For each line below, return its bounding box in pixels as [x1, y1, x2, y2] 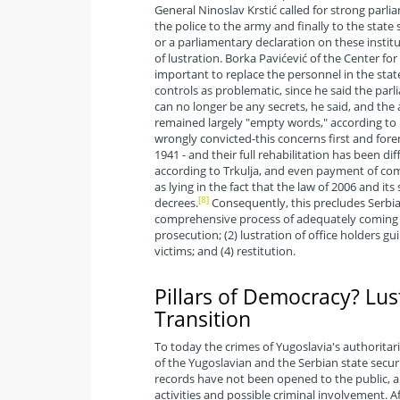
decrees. [154, 195, 198, 212]
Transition [154, 304, 251, 334]
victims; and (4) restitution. [154, 243, 296, 260]
